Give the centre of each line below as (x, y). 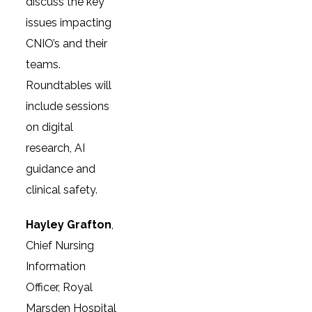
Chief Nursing (60, 245)
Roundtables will (69, 85)
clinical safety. (62, 190)
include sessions (68, 106)
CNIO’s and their (67, 44)
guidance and (61, 169)
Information (56, 266)
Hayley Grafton (69, 225)
